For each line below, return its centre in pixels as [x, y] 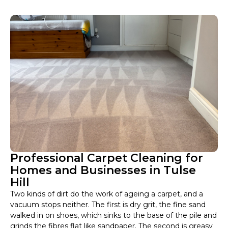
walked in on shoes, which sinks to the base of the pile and [113, 216]
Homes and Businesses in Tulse [103, 170]
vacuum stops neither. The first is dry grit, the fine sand [108, 205]
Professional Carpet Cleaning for [107, 158]
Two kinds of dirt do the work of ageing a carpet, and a [107, 194]
